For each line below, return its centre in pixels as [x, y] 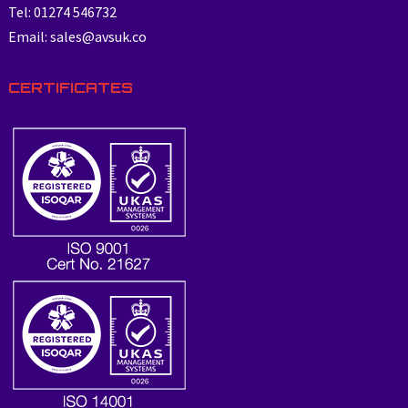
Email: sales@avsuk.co [77, 36]
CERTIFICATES [70, 87]
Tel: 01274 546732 [62, 11]
